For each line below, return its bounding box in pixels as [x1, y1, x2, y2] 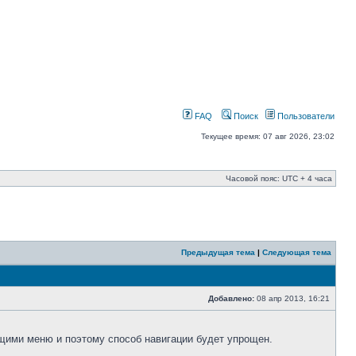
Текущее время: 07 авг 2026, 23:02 [201, 132, 335, 141]
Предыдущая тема [181, 248, 255, 257]
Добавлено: [208, 294, 254, 303]
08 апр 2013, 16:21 [254, 294, 332, 303]
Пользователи [275, 111, 335, 121]
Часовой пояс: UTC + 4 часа [226, 174, 332, 183]
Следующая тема [262, 248, 331, 257]
